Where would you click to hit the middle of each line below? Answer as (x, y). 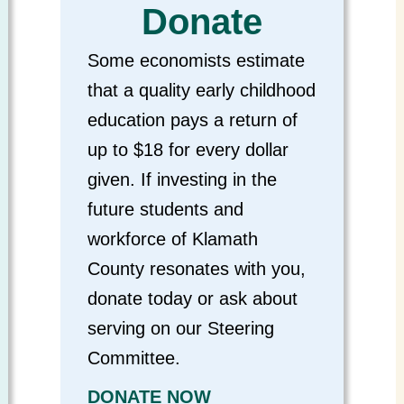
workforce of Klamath (173, 239)
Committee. (134, 358)
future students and (166, 210)
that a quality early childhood (202, 91)
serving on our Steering (181, 329)
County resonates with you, (197, 269)
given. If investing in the (183, 180)
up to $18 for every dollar (188, 150)
